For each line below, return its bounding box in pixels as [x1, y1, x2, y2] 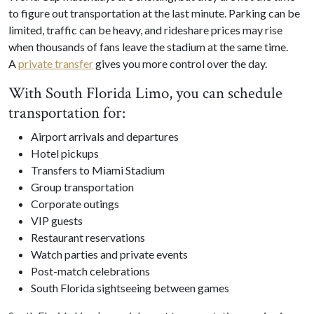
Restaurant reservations [31, 230, 145, 244]
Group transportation [31, 179, 134, 193]
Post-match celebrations [31, 264, 150, 278]
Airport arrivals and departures [31, 129, 179, 143]
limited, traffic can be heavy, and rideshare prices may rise [8, 22, 282, 36]
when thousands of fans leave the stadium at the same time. [8, 39, 288, 53]
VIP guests [31, 213, 83, 227]
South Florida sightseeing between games [31, 280, 229, 294]
